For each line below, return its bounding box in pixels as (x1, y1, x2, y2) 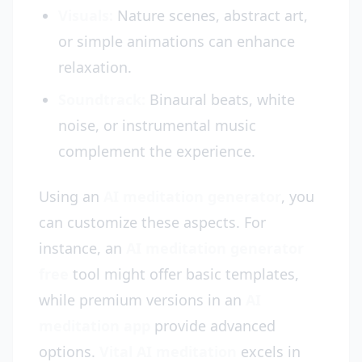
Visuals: (58, 6, 113, 25)
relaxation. (58, 57, 132, 77)
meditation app (39, 316, 150, 335)
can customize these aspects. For (39, 213, 266, 232)
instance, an (39, 238, 126, 258)
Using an (39, 187, 103, 206)
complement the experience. (58, 141, 255, 161)
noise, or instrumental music (58, 116, 256, 135)
